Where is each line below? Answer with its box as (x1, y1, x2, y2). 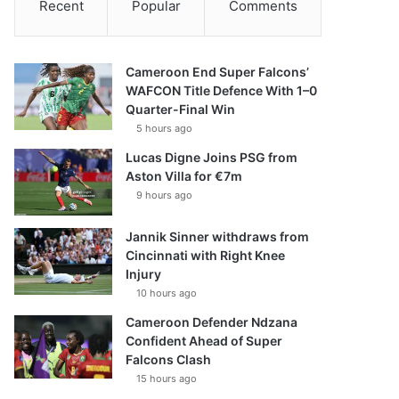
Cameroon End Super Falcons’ (126, 64, 310, 79)
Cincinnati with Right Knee (126, 248, 286, 263)
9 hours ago (136, 189, 193, 201)
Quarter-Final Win (126, 102, 236, 117)
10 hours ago (136, 287, 198, 299)
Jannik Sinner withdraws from (126, 229, 310, 244)
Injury (126, 266, 162, 281)
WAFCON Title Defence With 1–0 (126, 83, 318, 98)
